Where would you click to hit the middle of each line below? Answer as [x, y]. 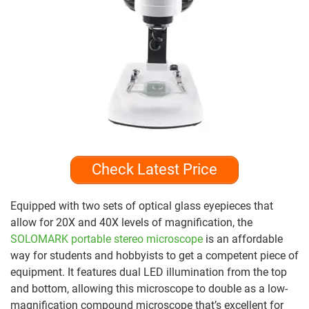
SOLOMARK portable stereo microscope [107, 239]
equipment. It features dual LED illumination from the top [149, 272]
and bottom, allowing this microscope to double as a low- [149, 288]
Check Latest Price [154, 170]
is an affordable [243, 239]
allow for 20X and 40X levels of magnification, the [131, 222]
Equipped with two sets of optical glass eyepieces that [142, 206]
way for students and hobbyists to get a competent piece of [154, 255]
